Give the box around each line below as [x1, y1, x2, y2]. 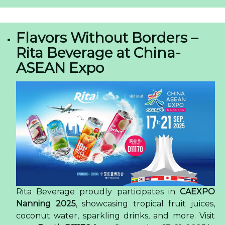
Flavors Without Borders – [16, 29, 198, 47]
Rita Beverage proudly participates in [16, 187, 180, 197]
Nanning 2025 [16, 199, 76, 209]
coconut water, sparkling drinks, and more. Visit [16, 211, 215, 221]
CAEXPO [180, 187, 215, 197]
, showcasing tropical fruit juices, [75, 199, 215, 209]
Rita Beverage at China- [16, 44, 181, 62]
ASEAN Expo [16, 59, 104, 77]
